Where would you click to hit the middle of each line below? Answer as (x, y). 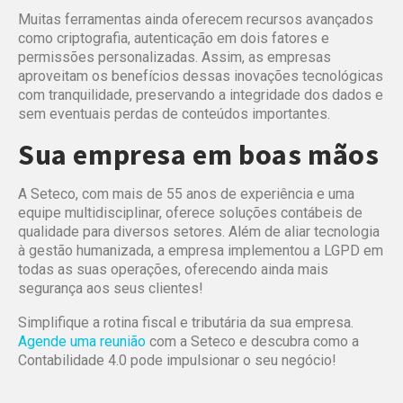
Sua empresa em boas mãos (199, 154)
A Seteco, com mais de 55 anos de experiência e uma (186, 193)
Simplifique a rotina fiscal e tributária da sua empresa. (186, 322)
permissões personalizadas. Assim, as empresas (175, 57)
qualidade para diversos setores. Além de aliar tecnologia (199, 231)
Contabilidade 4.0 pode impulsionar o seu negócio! (177, 360)
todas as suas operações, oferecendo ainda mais (173, 269)
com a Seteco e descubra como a (252, 341)
